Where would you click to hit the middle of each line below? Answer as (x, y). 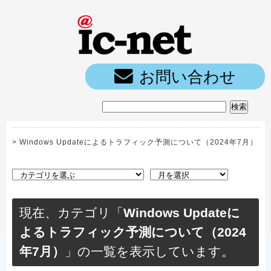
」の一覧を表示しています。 (149, 252)
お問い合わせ (188, 77)
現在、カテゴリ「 (71, 213)
